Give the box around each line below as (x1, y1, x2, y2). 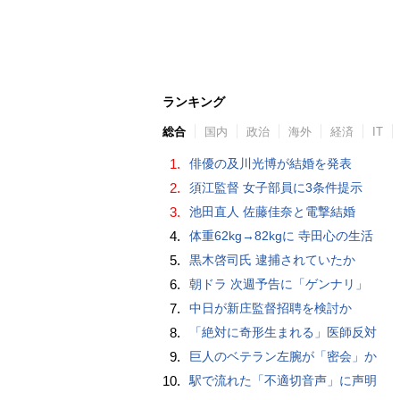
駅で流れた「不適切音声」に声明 (189, 373, 377, 388)
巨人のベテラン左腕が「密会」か (189, 349, 377, 364)
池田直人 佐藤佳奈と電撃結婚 (189, 204, 355, 220)
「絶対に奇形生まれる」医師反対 (189, 325, 377, 340)
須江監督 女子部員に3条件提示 (189, 180, 362, 196)
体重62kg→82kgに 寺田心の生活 (189, 229, 373, 244)
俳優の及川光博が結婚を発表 (189, 156, 352, 171)
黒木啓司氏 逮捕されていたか (189, 253, 355, 268)
